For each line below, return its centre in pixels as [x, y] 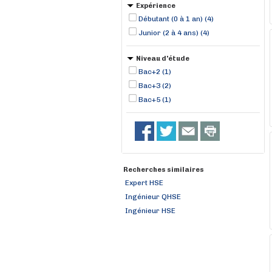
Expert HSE [144, 183]
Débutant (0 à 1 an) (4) [176, 19]
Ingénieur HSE [150, 211]
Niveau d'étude [163, 59]
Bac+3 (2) [155, 86]
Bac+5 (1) [155, 100]
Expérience [156, 6]
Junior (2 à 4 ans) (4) [174, 33]
